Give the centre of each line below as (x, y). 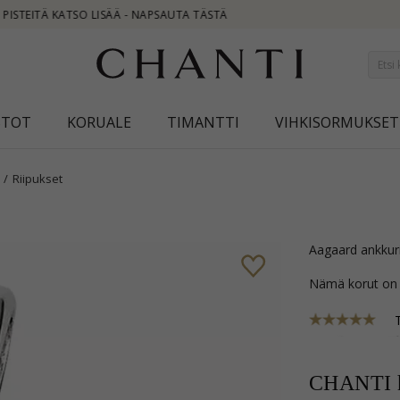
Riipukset (37, 179)
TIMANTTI (203, 122)
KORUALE (99, 122)
